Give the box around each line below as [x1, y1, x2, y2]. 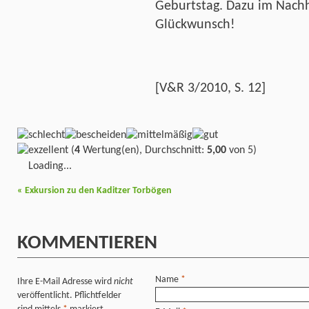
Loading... [28, 161, 72, 172]
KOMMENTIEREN [17, 234, 157, 254]
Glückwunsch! [155, 17, 235, 32]
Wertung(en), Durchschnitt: [80, 145, 207, 157]
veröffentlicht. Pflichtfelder [17, 290, 121, 301]
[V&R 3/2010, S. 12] [155, 81, 266, 96]
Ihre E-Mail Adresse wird [17, 276, 114, 287]
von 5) [226, 145, 257, 157]
